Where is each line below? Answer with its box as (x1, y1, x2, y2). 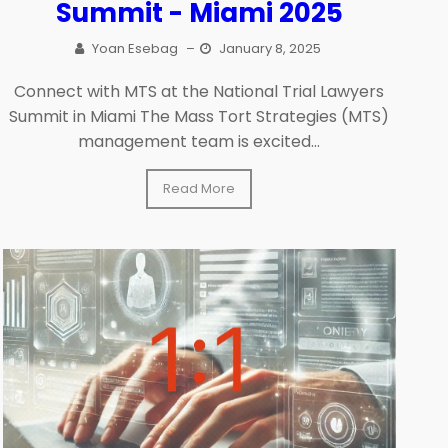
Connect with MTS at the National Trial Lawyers (14, 79, 385, 103)
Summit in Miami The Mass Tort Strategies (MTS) (9, 104, 390, 128)
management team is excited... (78, 129, 321, 153)
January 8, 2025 (218, 38, 321, 58)
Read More (163, 178, 236, 198)
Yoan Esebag (91, 38, 178, 58)
